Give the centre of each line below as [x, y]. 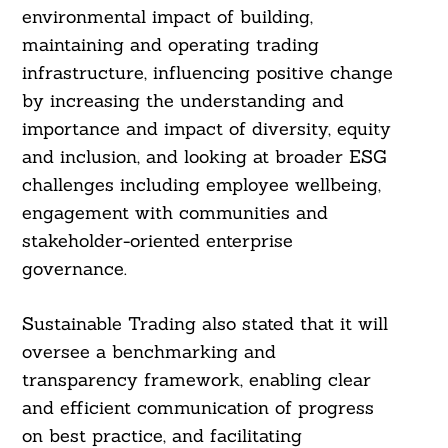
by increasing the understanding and [182, 101]
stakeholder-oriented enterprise [157, 241]
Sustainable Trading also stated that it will [204, 324]
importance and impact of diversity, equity [206, 129]
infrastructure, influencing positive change [207, 73]
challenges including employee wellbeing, [201, 185]
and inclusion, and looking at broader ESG [204, 157]
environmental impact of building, [167, 17]
